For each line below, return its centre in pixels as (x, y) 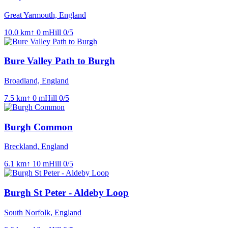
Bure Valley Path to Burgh (60, 61)
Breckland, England (36, 147)
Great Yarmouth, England (45, 15)
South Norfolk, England (43, 212)
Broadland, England (36, 81)
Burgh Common (38, 127)
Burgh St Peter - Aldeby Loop (66, 193)
